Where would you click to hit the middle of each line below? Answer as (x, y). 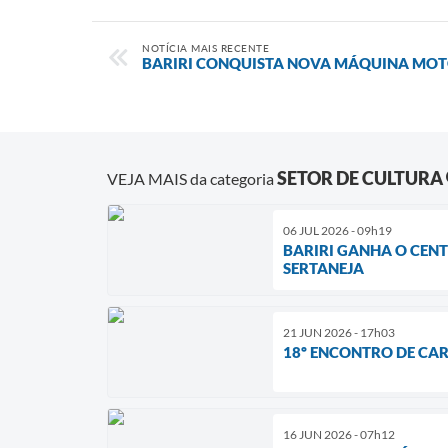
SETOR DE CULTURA (360, 177)
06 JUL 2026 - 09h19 (337, 230)
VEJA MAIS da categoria (192, 178)
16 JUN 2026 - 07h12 (339, 434)
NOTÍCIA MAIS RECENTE (205, 48)
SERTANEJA (323, 267)
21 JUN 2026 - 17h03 (339, 332)
